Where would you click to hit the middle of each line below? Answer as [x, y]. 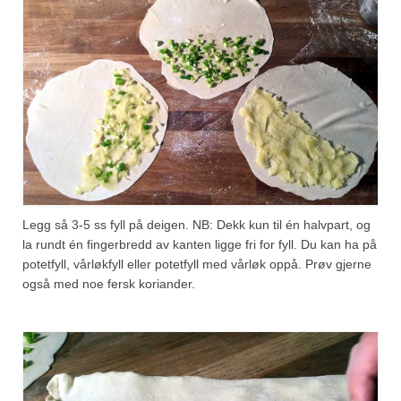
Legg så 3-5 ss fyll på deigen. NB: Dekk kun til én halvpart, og [196, 225]
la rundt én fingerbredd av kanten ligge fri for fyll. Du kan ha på [200, 245]
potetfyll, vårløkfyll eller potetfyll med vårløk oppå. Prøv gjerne [197, 264]
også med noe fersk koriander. [109, 284]
